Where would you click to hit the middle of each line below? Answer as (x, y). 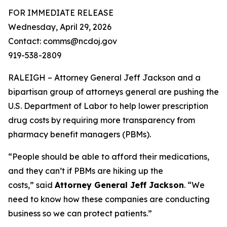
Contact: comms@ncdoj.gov (63, 41)
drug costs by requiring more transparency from (102, 120)
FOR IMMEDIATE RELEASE (61, 13)
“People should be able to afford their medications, (109, 157)
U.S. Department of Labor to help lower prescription (108, 106)
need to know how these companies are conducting (109, 199)
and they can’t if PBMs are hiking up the (86, 171)
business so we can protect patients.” (80, 213)
